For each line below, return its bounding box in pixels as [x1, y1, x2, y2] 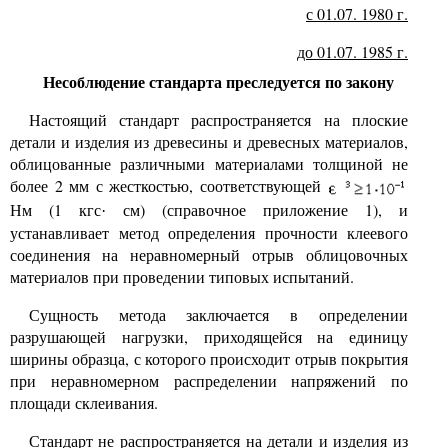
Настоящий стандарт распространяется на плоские [28, 109, 408, 131]
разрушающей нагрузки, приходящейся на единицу [10, 326, 408, 348]
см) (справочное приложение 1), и [106, 199, 408, 221]
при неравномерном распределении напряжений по [10, 370, 408, 392]
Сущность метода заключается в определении [28, 304, 408, 326]
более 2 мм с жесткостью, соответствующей [10, 175, 327, 197]
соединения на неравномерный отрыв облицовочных [10, 244, 408, 266]
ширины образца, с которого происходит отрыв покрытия [10, 348, 408, 370]
